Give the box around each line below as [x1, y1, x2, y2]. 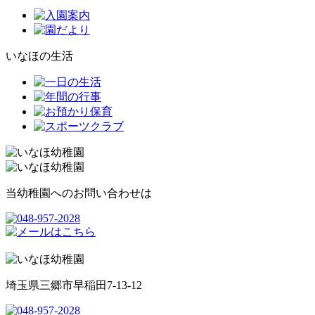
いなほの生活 [6, 50, 73, 63]
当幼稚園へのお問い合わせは [6, 187, 152, 200]
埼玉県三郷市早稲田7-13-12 [6, 279, 142, 292]
